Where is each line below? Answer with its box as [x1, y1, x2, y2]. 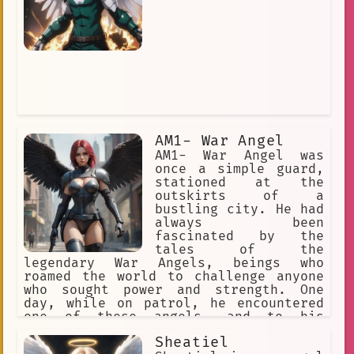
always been [155, 215, 324, 232]
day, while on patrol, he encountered [24, 296, 324, 312]
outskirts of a [155, 188, 324, 205]
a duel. [24, 336, 79, 352]
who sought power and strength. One [24, 282, 324, 299]
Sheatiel [155, 333, 229, 352]
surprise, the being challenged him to [24, 322, 324, 339]
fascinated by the [155, 228, 324, 245]
